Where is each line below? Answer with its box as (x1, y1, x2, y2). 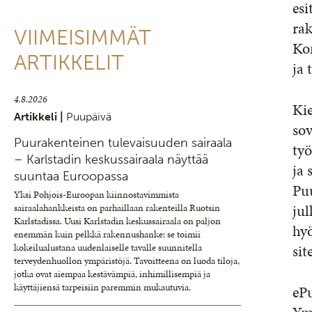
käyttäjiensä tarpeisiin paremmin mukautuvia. (14, 281, 191, 294)
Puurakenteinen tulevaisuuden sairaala (14, 135, 232, 150)
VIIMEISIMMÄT (14, 25, 151, 50)
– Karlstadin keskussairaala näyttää (14, 152, 208, 167)
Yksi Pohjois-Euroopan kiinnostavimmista (14, 188, 179, 201)
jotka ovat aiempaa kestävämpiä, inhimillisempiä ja (14, 267, 210, 281)
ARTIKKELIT (14, 50, 124, 75)
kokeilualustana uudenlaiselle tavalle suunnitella (14, 241, 202, 254)
